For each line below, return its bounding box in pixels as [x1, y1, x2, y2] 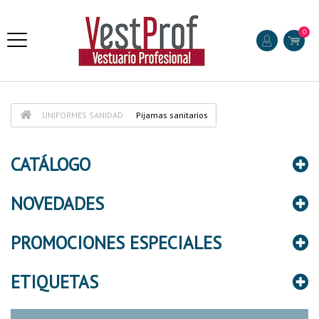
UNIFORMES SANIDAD [42, 110, 123, 120]
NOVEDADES [11, 192, 104, 215]
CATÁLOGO [11, 153, 90, 176]
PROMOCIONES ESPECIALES [11, 231, 221, 254]
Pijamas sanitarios [136, 110, 208, 120]
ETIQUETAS [11, 271, 98, 293]
